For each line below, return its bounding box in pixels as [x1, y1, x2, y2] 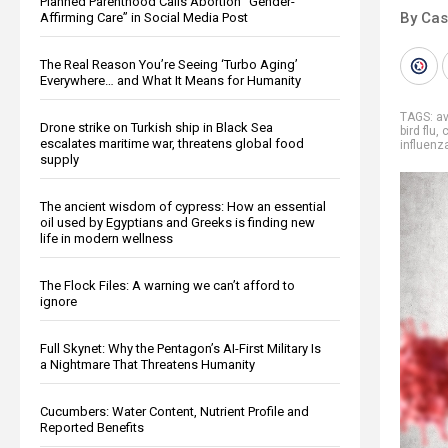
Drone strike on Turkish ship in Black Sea [40, 119, 273, 135]
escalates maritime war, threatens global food [40, 135, 304, 151]
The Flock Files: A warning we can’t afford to [40, 277, 295, 293]
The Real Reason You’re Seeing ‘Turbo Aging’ [40, 56, 298, 72]
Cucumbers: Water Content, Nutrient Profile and [40, 403, 309, 419]
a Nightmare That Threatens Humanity [40, 356, 255, 372]
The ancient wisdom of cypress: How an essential [40, 198, 326, 214]
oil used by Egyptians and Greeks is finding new [40, 214, 315, 230]
